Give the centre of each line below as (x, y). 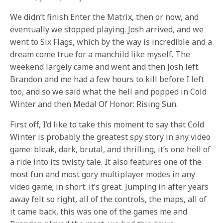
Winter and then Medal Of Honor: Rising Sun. (94, 104)
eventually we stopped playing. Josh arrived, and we (107, 29)
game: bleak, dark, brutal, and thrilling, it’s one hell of (111, 149)
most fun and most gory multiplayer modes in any (103, 174)
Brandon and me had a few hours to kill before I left (107, 79)
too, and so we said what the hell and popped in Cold (109, 92)
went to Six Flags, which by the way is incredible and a (111, 42)
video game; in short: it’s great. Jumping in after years (110, 187)
